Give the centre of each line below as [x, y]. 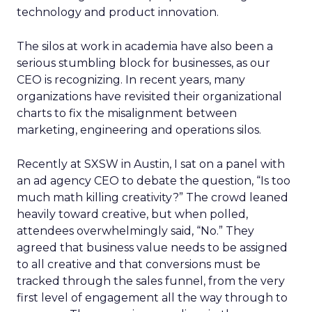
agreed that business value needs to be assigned [152, 248]
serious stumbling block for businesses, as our [143, 63]
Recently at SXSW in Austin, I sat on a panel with [151, 164]
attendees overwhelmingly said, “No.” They [135, 231]
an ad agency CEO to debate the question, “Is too [154, 181]
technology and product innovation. [118, 12]
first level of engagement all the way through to [152, 298]
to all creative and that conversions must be [139, 264]
